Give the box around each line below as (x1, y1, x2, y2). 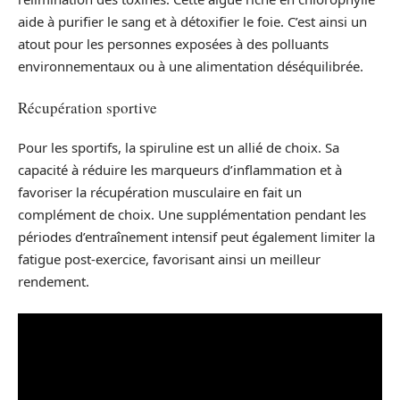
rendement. (18, 272, 89, 290)
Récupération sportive (18, 96, 157, 118)
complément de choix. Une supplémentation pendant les (18, 205, 366, 223)
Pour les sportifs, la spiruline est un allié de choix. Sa (18, 138, 339, 156)
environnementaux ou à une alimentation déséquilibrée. (18, 57, 363, 75)
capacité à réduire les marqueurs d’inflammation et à (18, 161, 342, 179)
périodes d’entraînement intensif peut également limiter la (18, 228, 375, 246)
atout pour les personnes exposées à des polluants (18, 35, 329, 53)
